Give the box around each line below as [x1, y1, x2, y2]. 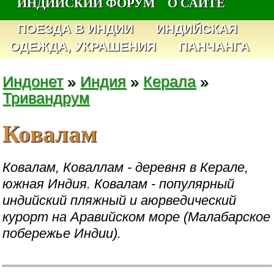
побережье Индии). [2, 225, 122, 241]
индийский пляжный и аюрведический [2, 192, 237, 208]
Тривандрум [2, 89, 90, 106]
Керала [143, 73, 196, 90]
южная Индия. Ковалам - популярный [2, 176, 235, 191]
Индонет [2, 73, 64, 90]
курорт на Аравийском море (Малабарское [2, 209, 271, 224]
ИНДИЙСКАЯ [156, 21, 238, 36]
